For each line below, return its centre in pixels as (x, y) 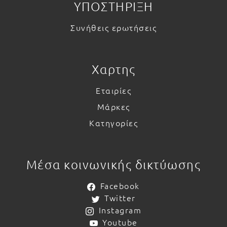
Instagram (120, 210)
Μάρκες (113, 106)
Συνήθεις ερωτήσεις (113, 27)
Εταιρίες (113, 90)
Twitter (120, 197)
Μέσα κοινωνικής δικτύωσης (113, 164)
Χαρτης (113, 69)
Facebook (120, 185)
